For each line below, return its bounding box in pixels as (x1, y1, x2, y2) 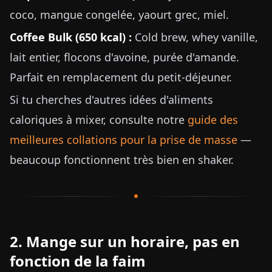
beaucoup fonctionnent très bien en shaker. (10, 152, 234, 167)
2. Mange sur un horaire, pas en (10, 231, 240, 251)
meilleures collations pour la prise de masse (10, 132, 237, 147)
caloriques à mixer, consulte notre (10, 112, 188, 127)
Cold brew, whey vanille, (132, 30, 258, 44)
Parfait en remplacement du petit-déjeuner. (10, 70, 232, 84)
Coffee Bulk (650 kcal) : (10, 30, 132, 44)
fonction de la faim (10, 251, 146, 271)
